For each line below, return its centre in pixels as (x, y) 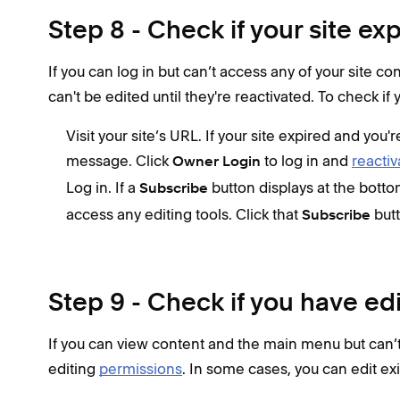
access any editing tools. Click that (184, 214)
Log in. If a (103, 187)
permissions (141, 369)
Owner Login (217, 162)
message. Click (119, 161)
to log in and (306, 161)
